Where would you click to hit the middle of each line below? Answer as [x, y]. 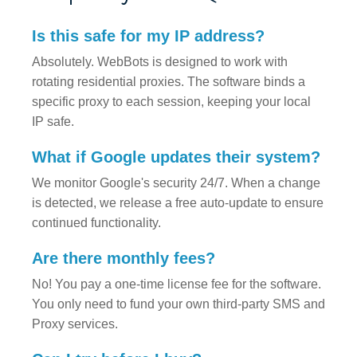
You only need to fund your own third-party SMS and [178, 280]
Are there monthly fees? [124, 235]
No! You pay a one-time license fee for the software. [177, 261]
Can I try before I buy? [117, 336]
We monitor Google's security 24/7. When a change [176, 159]
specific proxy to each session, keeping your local [171, 78]
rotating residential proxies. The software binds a [169, 58]
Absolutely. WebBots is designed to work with [160, 38]
